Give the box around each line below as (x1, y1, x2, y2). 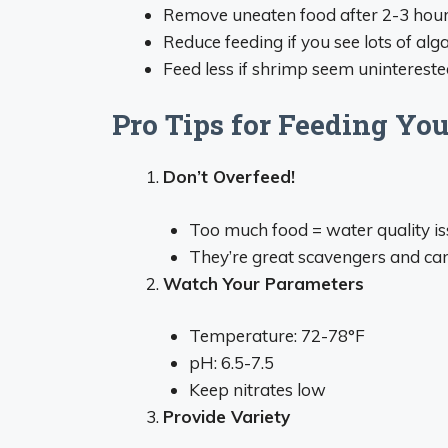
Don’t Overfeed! (163, 166, 295, 187)
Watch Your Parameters (163, 272, 364, 294)
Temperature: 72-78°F (188, 325, 365, 346)
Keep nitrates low (188, 379, 326, 400)
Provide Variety (163, 406, 290, 427)
